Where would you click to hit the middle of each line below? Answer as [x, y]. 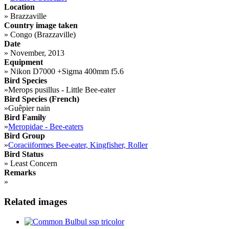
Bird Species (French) [42, 99]
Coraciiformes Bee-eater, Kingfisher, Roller [78, 145]
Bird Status [24, 154]
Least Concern [33, 164]
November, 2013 [36, 53]
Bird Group [25, 136]
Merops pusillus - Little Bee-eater [62, 90]
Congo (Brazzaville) [42, 35]
